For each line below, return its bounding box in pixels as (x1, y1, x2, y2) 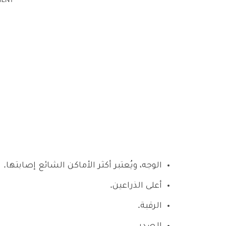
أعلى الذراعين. (110, 181, 162, 191)
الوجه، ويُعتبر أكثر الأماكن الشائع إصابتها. (4, 161, 162, 171)
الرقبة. (138, 201, 162, 211)
